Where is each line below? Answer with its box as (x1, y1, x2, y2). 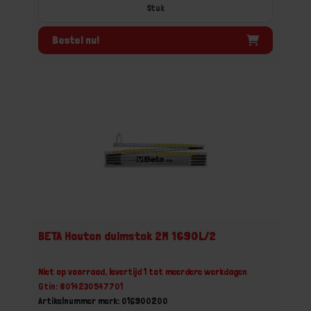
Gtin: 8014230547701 (38, 280, 123, 292)
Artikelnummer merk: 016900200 (38, 295, 168, 306)
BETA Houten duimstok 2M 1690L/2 (38, 228, 216, 243)
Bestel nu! (52, 33, 99, 47)
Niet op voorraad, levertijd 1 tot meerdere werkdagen (38, 266, 247, 277)
